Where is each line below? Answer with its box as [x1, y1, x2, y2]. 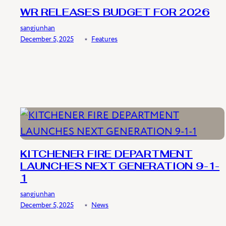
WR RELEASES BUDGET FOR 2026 [20, 8, 210, 19]
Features [91, 34, 118, 44]
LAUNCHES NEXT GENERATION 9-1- [20, 162, 220, 173]
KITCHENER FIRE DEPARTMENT [20, 150, 193, 160]
